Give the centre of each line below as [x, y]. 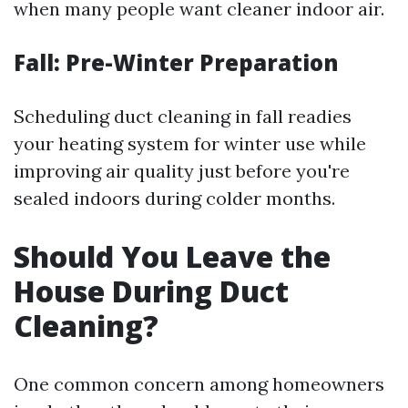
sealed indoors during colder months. [174, 199]
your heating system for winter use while [190, 144]
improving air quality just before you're [182, 171]
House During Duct [151, 291]
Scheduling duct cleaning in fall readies [183, 117]
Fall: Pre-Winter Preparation [176, 63]
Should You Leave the [172, 257]
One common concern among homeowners [199, 384]
